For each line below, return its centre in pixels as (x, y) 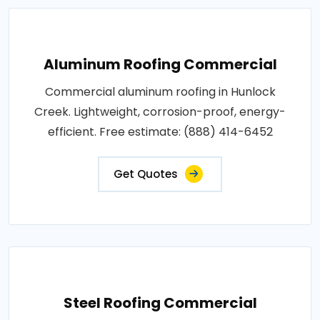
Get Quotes (146, 174)
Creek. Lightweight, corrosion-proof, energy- (160, 111)
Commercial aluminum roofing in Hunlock (160, 91)
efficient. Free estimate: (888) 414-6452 (160, 131)
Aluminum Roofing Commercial (160, 64)
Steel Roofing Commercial (160, 302)
